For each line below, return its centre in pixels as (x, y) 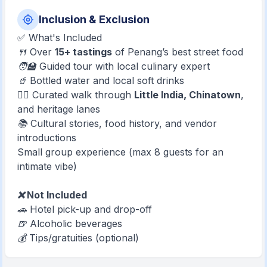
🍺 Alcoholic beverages (70, 223)
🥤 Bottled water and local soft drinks (101, 80)
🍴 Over (36, 52)
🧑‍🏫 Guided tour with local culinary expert (114, 66)
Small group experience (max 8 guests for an (121, 152)
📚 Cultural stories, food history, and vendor (117, 123)
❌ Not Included (52, 195)
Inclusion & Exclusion (94, 19)
